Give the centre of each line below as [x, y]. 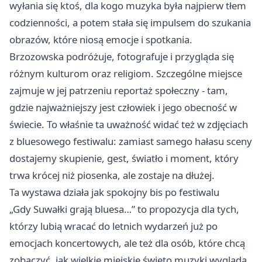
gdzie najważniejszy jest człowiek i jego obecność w [123, 108]
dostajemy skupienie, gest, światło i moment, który [124, 158]
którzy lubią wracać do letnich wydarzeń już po [113, 226]
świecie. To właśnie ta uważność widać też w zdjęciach [129, 125]
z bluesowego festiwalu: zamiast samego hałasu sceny [131, 142]
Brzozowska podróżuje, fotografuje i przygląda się [122, 57]
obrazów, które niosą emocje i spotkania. [101, 40]
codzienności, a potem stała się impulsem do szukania [130, 23]
